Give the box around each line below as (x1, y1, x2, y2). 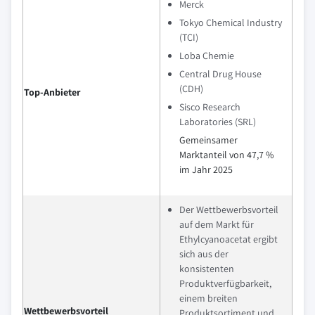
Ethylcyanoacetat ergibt (179, 232, 278, 245)
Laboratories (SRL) (179, 115, 256, 128)
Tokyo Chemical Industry (179, 15, 282, 29)
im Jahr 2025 (179, 162, 233, 176)
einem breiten (179, 291, 238, 304)
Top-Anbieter (24, 85, 80, 98)
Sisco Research (179, 100, 240, 113)
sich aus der (179, 247, 229, 260)
